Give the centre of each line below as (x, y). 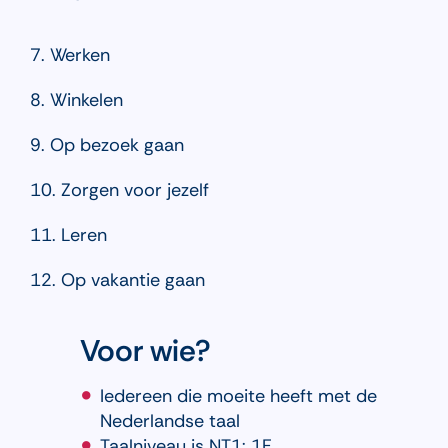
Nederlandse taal (169, 421)
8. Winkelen (76, 100)
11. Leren (68, 235)
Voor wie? (145, 351)
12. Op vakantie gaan (117, 280)
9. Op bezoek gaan (106, 145)
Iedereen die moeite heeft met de (238, 396)
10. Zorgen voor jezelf (119, 190)
